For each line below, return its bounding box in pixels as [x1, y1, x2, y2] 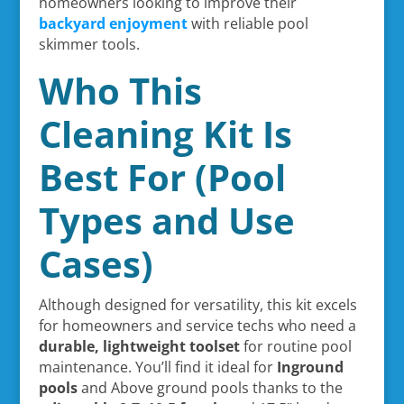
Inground [276, 356, 344, 377]
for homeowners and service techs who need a [38, 315, 356, 335]
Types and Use [38, 195, 295, 245]
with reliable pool [187, 13, 308, 33]
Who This [38, 65, 202, 115]
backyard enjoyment [38, 13, 188, 33]
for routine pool [239, 335, 352, 356]
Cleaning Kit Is [38, 108, 292, 159]
